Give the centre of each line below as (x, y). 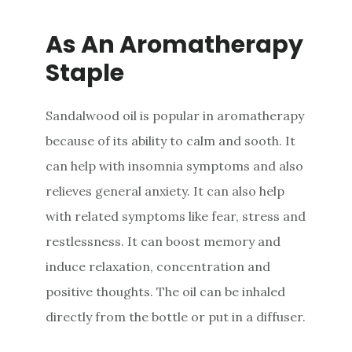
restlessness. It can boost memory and (163, 241)
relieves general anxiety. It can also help (165, 191)
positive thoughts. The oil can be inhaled (166, 291)
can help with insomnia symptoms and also (175, 165)
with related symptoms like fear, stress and (176, 216)
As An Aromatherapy (175, 44)
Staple (85, 73)
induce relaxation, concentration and (158, 266)
